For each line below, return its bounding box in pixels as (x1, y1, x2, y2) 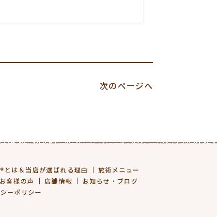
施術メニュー (98, 165, 140, 174)
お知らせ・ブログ (82, 176, 139, 186)
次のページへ (99, 79, 153, 92)
